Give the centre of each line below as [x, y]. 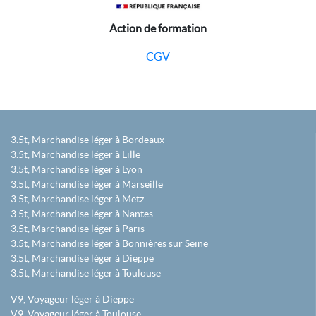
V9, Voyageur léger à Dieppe [72, 299]
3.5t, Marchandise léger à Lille [75, 155]
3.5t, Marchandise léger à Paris [78, 229]
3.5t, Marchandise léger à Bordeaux [87, 140]
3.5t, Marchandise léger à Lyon [77, 170]
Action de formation [158, 29]
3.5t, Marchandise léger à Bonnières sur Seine [109, 244]
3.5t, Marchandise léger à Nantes [82, 214]
